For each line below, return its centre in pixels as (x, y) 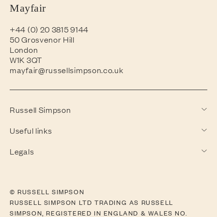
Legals (22, 151)
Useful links (31, 130)
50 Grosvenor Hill (42, 39)
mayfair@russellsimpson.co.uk (67, 70)
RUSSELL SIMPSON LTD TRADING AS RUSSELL (92, 202)
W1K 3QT (26, 59)
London (24, 49)
